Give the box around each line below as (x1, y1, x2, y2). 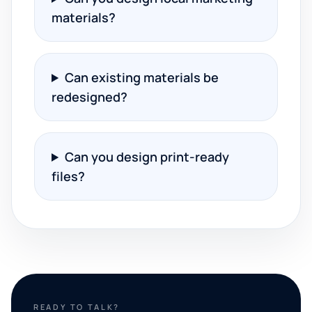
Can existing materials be (65, 69, 219, 86)
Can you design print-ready (65, 148, 230, 165)
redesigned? (52, 88, 127, 105)
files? (52, 168, 85, 185)
